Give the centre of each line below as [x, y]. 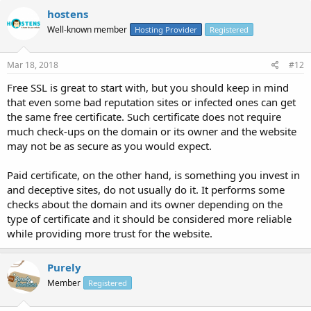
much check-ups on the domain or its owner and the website [152, 131]
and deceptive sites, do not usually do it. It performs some [146, 190]
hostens [68, 14]
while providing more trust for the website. [110, 233]
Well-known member [87, 29]
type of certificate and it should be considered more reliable [149, 219]
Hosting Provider [166, 29]
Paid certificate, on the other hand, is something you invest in [153, 175]
